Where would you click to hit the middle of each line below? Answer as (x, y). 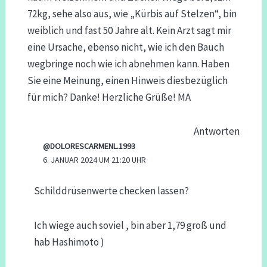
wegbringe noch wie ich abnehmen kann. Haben (128, 63)
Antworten (217, 131)
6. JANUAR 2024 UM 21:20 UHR (94, 160)
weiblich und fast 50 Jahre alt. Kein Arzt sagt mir (129, 30)
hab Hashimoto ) (69, 242)
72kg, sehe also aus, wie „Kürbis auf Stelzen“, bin (132, 13)
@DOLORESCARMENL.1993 (89, 146)
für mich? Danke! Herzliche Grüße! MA (109, 97)
